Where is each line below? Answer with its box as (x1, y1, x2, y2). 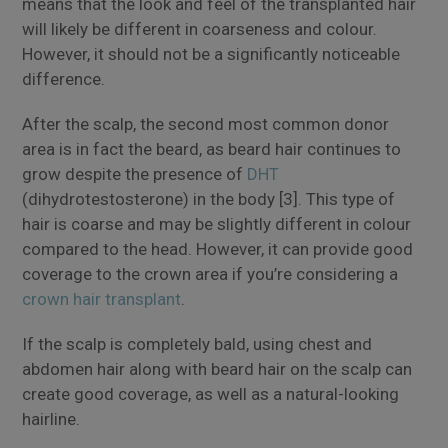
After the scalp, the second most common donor (22, 113, 390, 134)
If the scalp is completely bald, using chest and (22, 333, 373, 354)
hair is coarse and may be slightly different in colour (22, 213, 412, 234)
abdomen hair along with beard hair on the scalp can (22, 358, 413, 379)
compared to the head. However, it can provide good (22, 238, 414, 259)
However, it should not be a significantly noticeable (22, 43, 401, 64)
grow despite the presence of (22, 163, 248, 184)
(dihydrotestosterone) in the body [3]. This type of (22, 188, 396, 209)
